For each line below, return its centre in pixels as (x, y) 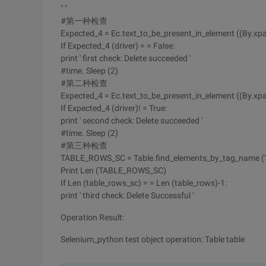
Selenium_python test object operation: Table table (153, 239)
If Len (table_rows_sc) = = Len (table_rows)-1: (144, 183)
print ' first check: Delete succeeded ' (126, 58)
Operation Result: (92, 217)
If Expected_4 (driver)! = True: (114, 108)
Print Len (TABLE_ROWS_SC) (113, 170)
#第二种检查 (84, 83)
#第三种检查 (84, 145)
